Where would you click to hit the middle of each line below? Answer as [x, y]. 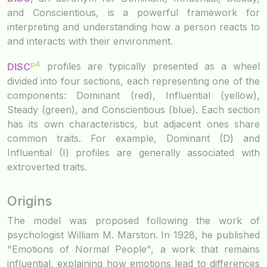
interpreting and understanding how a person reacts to [133, 27]
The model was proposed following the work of [133, 220]
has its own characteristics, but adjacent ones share [133, 124]
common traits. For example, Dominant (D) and [133, 138]
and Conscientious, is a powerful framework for [133, 13]
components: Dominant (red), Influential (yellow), [133, 95]
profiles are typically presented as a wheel [150, 66]
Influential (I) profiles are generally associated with [133, 152]
